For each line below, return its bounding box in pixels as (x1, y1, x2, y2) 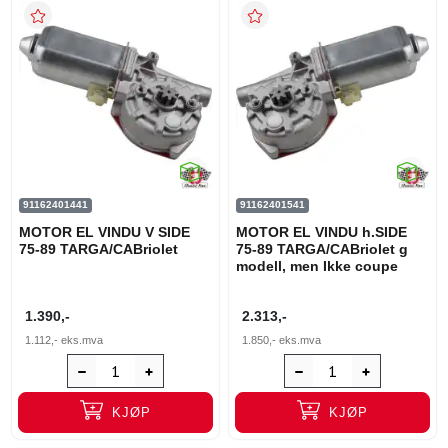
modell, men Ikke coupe (236, 257, 398, 274)
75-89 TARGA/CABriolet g (236, 240, 408, 257)
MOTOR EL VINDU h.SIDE (236, 223, 407, 240)
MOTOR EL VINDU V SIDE (19, 223, 190, 240)
